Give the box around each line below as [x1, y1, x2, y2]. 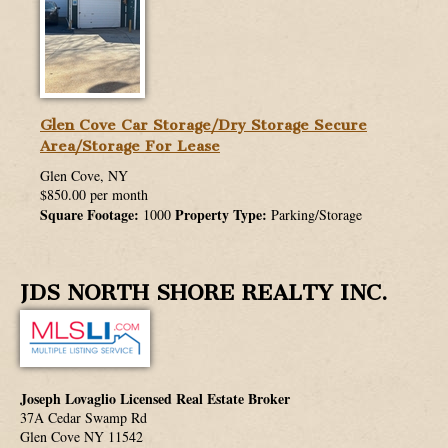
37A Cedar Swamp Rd [20, 408, 147, 428]
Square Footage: [40, 204, 139, 226]
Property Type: [175, 204, 267, 226]
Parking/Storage [267, 205, 362, 225]
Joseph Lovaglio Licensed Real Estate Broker [20, 388, 290, 410]
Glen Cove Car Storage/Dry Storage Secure [40, 116, 367, 135]
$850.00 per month [40, 185, 148, 205]
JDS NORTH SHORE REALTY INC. [20, 280, 388, 306]
